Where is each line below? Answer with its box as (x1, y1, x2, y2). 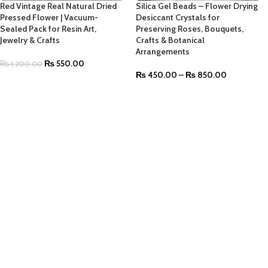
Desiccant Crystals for (136, 12, 220, 23)
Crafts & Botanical (136, 35, 205, 46)
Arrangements (136, 46, 190, 57)
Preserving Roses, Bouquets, (136, 23, 244, 35)
